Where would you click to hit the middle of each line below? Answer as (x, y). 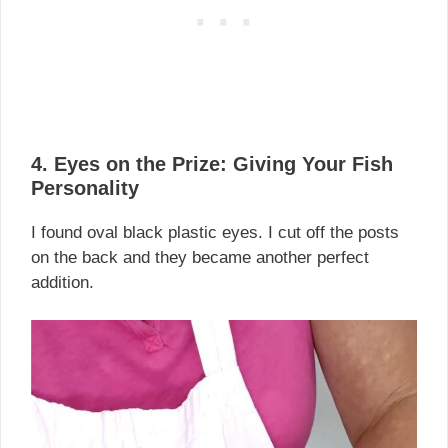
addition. (62, 282)
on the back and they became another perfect (200, 257)
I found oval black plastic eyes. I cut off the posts (215, 232)
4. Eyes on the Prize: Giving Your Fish (212, 163)
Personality (85, 187)
